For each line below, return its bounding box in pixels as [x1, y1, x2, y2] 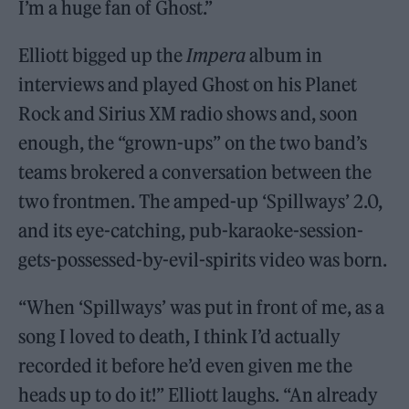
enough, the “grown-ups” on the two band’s [18, 131, 368, 155]
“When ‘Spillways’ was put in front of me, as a [18, 296, 385, 320]
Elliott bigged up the [18, 44, 187, 68]
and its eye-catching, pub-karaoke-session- [18, 219, 364, 243]
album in [246, 44, 323, 68]
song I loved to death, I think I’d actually [18, 325, 341, 349]
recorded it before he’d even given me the [18, 354, 353, 378]
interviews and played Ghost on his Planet [18, 73, 358, 97]
